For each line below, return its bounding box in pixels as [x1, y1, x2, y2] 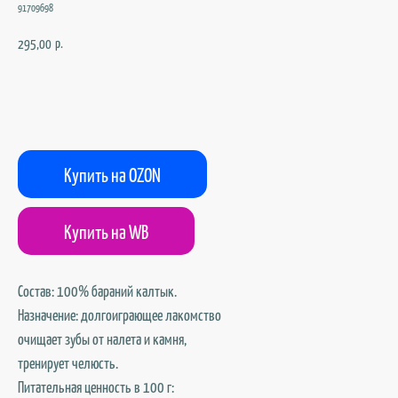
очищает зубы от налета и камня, [18, 329, 187, 348]
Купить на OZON [64, 163, 161, 186]
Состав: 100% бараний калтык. [18, 281, 177, 300]
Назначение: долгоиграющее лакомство [18, 305, 221, 324]
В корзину [178, 86, 220, 98]
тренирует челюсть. [18, 353, 118, 372]
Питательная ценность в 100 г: [18, 377, 174, 396]
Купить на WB [64, 219, 148, 243]
